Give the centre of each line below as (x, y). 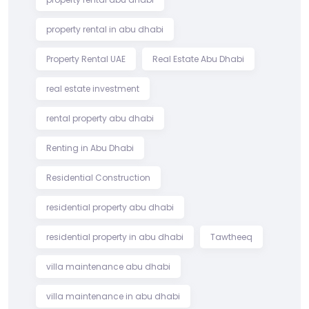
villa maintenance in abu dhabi (113, 296)
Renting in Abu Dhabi (90, 148)
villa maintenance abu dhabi (108, 266)
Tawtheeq (231, 237)
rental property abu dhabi (100, 118)
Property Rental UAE (86, 59)
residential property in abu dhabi (115, 237)
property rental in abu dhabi (105, 29)
